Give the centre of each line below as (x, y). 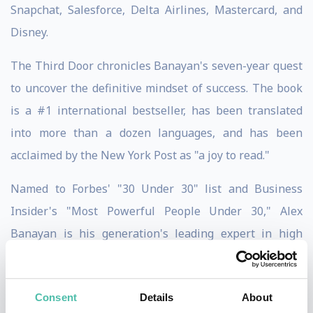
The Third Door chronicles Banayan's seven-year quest (156, 66)
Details (156, 298)
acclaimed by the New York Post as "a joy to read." (140, 155)
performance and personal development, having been (156, 256)
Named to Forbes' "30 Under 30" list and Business (156, 189)
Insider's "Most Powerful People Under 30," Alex (156, 211)
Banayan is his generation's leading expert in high (156, 233)
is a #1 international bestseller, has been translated (156, 110)
